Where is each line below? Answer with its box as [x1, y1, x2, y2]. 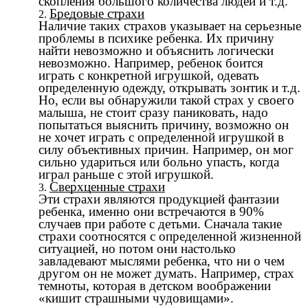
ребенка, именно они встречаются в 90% [38, 204, 264, 219]
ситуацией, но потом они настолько [38, 241, 236, 256]
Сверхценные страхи [49, 179, 165, 195]
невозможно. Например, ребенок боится [38, 56, 263, 71]
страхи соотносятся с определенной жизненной [38, 229, 301, 244]
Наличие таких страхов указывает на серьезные [38, 19, 301, 34]
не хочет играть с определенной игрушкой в [38, 130, 284, 145]
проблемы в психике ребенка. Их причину [38, 31, 274, 46]
